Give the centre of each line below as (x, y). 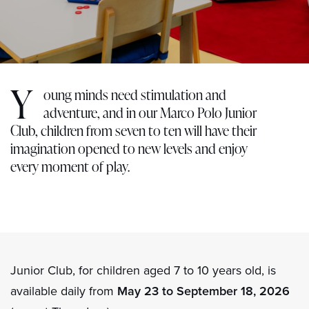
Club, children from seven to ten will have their (133, 130)
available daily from (64, 291)
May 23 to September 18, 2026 (203, 291)
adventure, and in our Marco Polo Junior (150, 112)
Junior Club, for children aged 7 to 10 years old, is (143, 270)
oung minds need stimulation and (135, 94)
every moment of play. (70, 166)
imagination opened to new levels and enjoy (129, 148)
